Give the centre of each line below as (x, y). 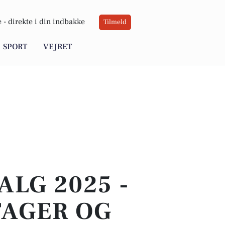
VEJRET (58, 47)
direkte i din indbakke (46, 22)
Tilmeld (115, 22)
